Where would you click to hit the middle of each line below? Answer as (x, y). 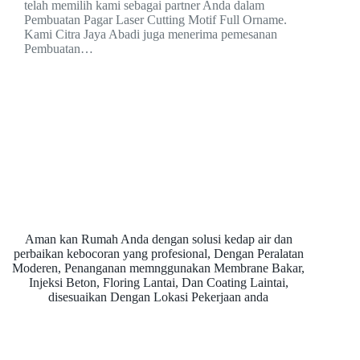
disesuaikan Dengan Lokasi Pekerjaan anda (159, 297)
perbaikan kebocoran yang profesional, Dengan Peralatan (158, 254)
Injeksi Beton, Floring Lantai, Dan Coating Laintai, (158, 282)
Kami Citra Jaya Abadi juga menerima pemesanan (151, 35)
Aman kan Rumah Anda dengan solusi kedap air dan (158, 239)
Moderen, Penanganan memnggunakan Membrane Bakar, (159, 268)
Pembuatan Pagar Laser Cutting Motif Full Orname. (155, 20)
